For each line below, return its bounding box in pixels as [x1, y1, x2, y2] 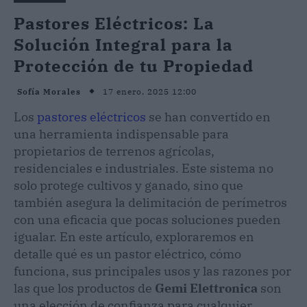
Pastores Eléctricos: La [14, 12, 214, 34]
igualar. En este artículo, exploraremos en [14, 228, 254, 245]
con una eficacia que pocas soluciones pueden [14, 211, 281, 228]
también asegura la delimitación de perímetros [14, 194, 287, 210]
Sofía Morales [17, 86, 81, 97]
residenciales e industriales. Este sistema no [14, 160, 273, 176]
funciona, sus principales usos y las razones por [14, 262, 291, 279]
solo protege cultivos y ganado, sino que [14, 177, 243, 193]
